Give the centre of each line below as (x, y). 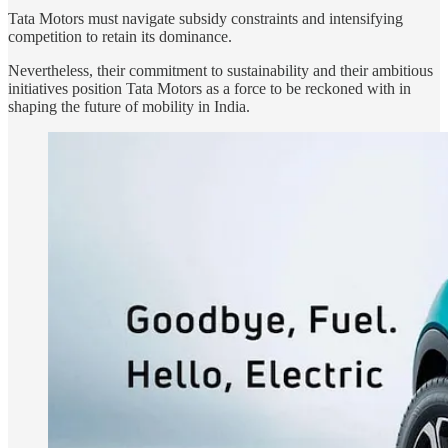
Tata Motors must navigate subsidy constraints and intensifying (205, 18)
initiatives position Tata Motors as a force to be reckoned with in (209, 88)
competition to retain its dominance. (120, 36)
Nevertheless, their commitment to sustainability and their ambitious (220, 70)
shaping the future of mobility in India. (129, 106)
